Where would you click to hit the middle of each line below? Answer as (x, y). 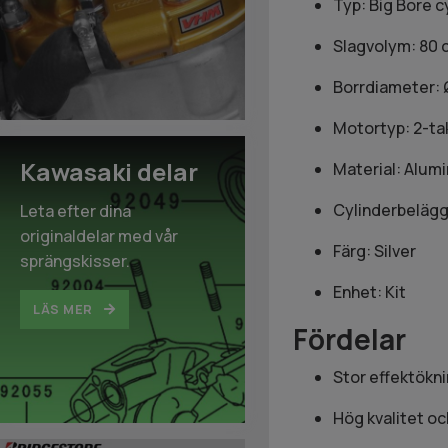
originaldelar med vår (99, 235)
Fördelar (349, 338)
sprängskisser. (75, 260)
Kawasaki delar (109, 171)
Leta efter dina (75, 210)
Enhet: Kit (369, 291)
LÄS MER (64, 309)
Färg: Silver (374, 250)
